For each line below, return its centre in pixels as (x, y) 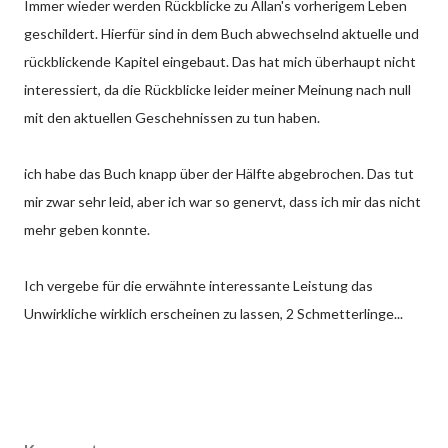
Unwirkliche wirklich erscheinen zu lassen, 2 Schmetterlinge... (213, 313)
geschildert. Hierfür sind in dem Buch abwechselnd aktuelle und (221, 33)
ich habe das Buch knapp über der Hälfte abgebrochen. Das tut (219, 173)
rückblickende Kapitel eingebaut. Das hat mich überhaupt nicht (220, 61)
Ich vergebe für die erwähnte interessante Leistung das (198, 285)
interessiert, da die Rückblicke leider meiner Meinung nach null (217, 89)
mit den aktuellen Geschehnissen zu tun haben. (172, 117)
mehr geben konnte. (87, 229)
